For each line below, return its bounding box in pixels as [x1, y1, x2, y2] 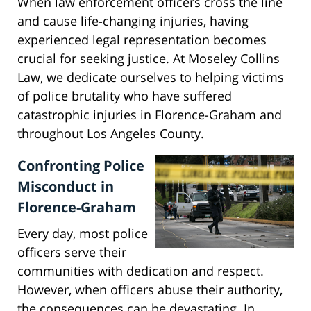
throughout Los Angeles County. [17, 125, 204, 142]
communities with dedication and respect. [17, 262, 264, 280]
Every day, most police [17, 225, 148, 242]
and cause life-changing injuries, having [17, 12, 249, 30]
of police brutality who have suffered [17, 87, 232, 105]
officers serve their [17, 244, 126, 261]
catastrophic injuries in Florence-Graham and [17, 106, 282, 124]
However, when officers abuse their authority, [17, 281, 283, 299]
